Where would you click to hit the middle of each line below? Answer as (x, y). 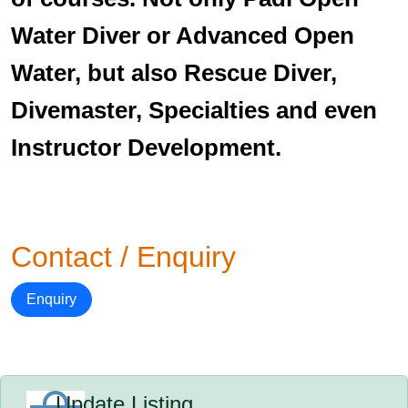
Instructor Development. (146, 148)
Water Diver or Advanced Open (183, 36)
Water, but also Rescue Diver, (174, 73)
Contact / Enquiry (123, 257)
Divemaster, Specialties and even (194, 110)
